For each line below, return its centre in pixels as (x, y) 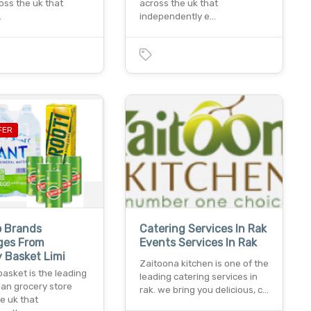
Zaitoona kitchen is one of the (204, 264)
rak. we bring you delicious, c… (204, 290)
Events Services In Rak (198, 243)
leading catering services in (198, 277)
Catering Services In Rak (203, 229)
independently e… (177, 16)
